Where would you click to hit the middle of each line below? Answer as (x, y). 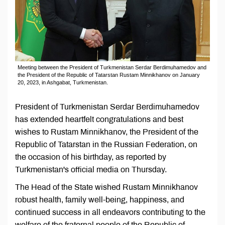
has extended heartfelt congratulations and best (99, 120)
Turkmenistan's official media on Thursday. (91, 170)
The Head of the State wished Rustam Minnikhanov (106, 187)
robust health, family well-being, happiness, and (100, 200)
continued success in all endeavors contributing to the (110, 212)
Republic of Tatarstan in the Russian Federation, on (106, 145)
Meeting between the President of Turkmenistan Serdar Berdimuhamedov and (112, 68)
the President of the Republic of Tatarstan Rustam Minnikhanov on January (109, 75)
